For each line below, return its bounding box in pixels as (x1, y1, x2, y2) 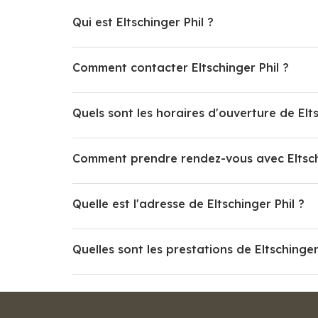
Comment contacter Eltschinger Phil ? (72, 60, 289, 75)
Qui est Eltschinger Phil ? (72, 14, 214, 29)
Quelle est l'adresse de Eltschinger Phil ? (72, 196, 305, 211)
